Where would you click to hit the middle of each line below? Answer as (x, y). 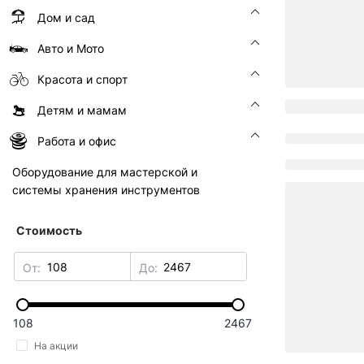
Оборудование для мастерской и (105, 172)
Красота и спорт (82, 79)
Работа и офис (77, 141)
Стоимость (49, 230)
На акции (56, 346)
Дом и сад (66, 17)
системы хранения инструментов (106, 190)
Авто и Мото (71, 48)
